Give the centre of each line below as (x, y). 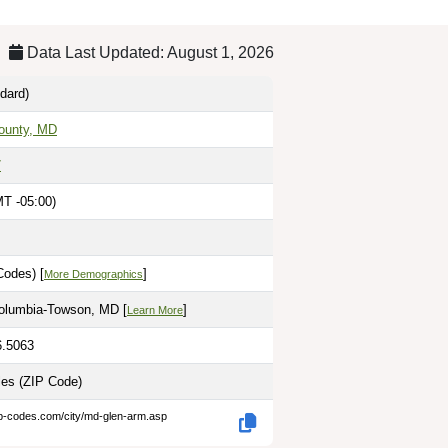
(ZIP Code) (50, 381)
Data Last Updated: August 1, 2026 (148, 52)
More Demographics (93, 273)
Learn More (155, 309)
